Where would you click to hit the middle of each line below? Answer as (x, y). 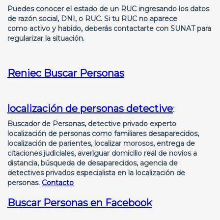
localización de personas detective (90, 109)
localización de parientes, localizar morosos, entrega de (101, 143)
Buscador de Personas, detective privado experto (92, 124)
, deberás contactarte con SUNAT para (146, 28)
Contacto (58, 183)
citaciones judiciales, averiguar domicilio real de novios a (102, 153)
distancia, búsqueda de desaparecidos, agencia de (93, 163)
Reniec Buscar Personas (66, 73)
